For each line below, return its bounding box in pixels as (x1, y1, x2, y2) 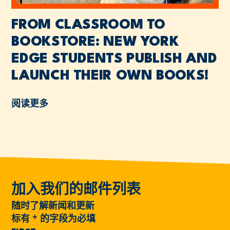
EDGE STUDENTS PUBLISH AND (11, 52, 217, 66)
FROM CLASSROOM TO (11, 18, 166, 32)
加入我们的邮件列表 (11, 183, 141, 197)
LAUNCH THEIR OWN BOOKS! (11, 69, 208, 83)
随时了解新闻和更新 (11, 199, 95, 212)
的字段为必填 (37, 212, 96, 224)
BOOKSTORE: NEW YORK (11, 35, 179, 49)
